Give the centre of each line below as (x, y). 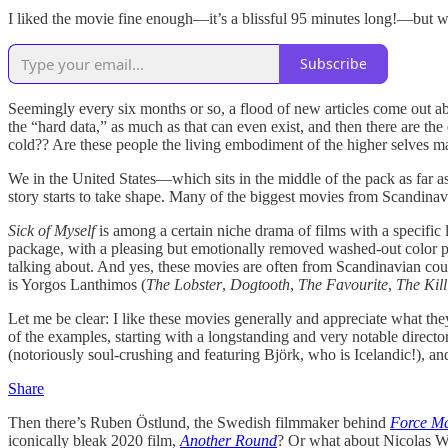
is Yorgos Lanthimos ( (77, 284)
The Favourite (343, 284)
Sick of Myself (53, 230)
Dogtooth (260, 284)
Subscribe (333, 64)
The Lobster (184, 284)
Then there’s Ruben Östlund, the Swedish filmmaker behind (199, 422)
